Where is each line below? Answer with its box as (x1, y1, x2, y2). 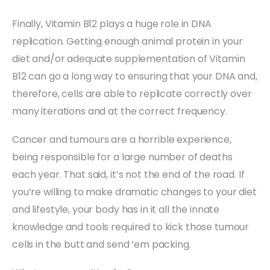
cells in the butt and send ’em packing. (12, 237, 191, 251)
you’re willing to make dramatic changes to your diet (12, 184, 257, 199)
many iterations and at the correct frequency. (12, 104, 227, 118)
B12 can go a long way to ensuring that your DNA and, (12, 69, 257, 83)
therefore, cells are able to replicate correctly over (12, 86, 252, 101)
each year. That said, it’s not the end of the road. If (12, 167, 245, 181)
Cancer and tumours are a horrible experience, (12, 132, 231, 146)
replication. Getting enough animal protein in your (12, 34, 243, 48)
